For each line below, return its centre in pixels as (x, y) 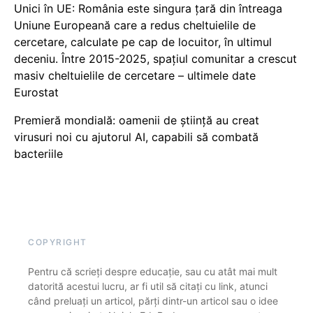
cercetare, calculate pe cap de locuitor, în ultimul (143, 42)
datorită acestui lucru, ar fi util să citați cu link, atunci (148, 286)
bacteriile (38, 154)
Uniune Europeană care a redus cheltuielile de (135, 26)
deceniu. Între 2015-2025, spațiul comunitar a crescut (155, 59)
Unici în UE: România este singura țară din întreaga (148, 9)
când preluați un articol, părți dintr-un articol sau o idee (153, 301)
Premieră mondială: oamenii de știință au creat (137, 121)
